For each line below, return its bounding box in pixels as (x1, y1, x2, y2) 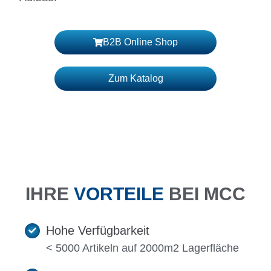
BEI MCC (169, 183, 246, 204)
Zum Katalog (108, 73, 163, 84)
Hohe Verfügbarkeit (46, 223, 150, 237)
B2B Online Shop (103, 37, 178, 48)
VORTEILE (74, 183, 164, 204)
